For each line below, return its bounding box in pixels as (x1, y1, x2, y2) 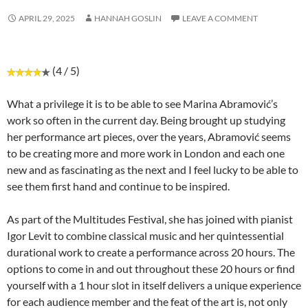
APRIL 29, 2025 (19, 13, 75, 24)
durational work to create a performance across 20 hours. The (7, 245, 295, 259)
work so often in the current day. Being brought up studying (7, 113, 285, 127)
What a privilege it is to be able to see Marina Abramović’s (7, 97, 278, 111)
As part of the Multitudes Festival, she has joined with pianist (7, 212, 293, 226)
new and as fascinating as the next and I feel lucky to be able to (7, 163, 298, 177)
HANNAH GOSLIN (94, 13, 162, 24)
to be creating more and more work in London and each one (7, 146, 285, 160)
